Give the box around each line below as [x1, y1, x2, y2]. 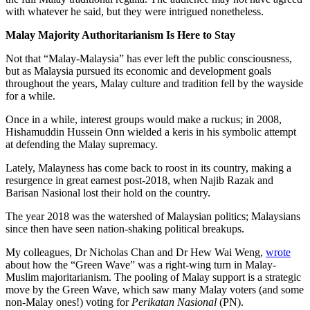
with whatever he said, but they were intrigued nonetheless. [6, 6, 264, 18]
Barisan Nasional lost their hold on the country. [6, 187, 210, 199]
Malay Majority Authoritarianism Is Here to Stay [6, 29, 235, 42]
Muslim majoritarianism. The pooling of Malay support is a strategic [6, 271, 301, 284]
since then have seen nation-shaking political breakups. [6, 223, 244, 235]
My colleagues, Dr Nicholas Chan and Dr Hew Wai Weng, [6, 246, 266, 259]
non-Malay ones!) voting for [6, 296, 131, 309]
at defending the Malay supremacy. [6, 138, 158, 151]
